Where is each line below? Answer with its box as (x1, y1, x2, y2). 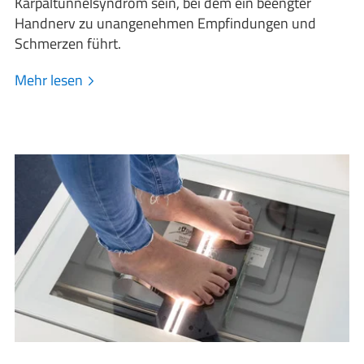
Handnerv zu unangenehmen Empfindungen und (15, 12, 317, 35)
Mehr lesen (15, 69, 87, 92)
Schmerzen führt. (15, 32, 122, 55)
